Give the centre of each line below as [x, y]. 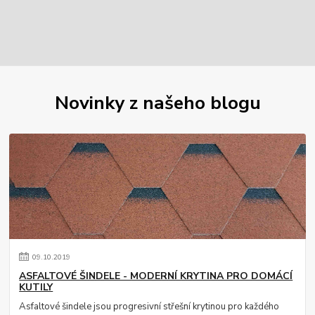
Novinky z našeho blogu [157, 102]
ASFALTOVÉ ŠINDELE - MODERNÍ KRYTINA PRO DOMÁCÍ [156, 276]
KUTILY [36, 287]
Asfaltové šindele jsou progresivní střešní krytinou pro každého [149, 306]
